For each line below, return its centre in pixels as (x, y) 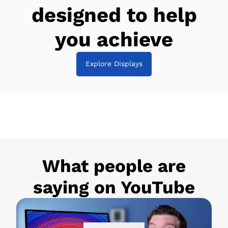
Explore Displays (114, 64)
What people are (114, 166)
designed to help (114, 15)
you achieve (114, 39)
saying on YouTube (114, 188)
